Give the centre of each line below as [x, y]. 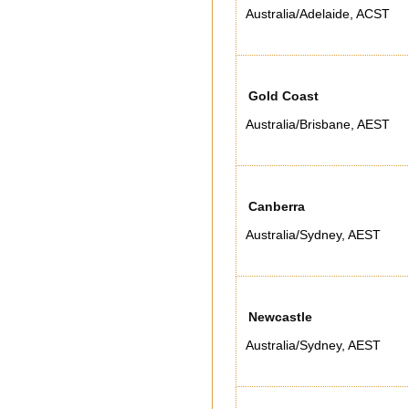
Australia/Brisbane [298, 124]
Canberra [277, 206]
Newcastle [280, 317]
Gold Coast [283, 96]
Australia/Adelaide [298, 14]
